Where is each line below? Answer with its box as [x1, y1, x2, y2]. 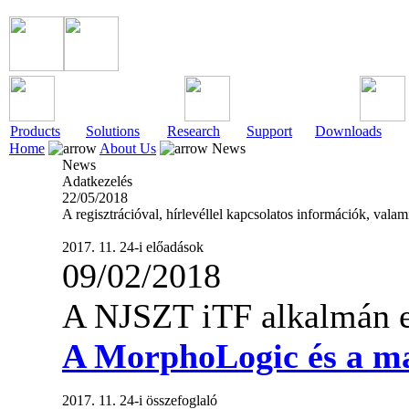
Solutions [86, 123, 140, 139]
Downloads [315, 123, 382, 139]
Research [167, 123, 220, 139]
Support [246, 123, 292, 139]
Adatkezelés [62, 173, 132, 189]
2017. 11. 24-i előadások [62, 239, 204, 255]
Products [10, 123, 60, 139]
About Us [100, 141, 156, 156]
